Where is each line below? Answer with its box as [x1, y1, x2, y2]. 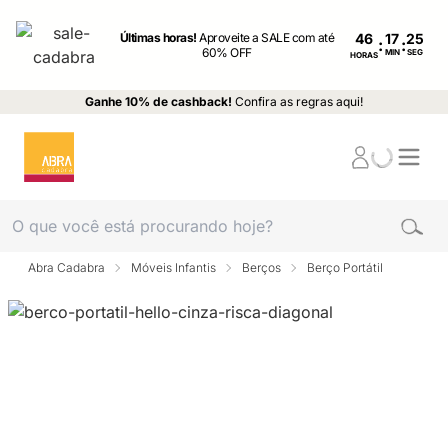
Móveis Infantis [131, 260, 216, 275]
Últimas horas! [119, 30, 200, 45]
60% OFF [202, 45, 252, 60]
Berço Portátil [307, 260, 383, 275]
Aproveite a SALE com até [199, 30, 335, 45]
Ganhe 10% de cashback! [85, 94, 232, 109]
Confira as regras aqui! [235, 94, 363, 109]
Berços [242, 260, 281, 275]
